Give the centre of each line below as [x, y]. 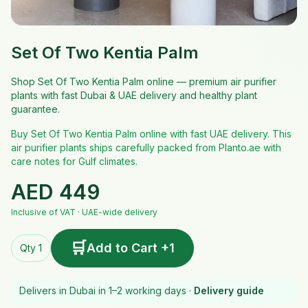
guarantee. [35, 109]
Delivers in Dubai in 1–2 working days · [105, 290]
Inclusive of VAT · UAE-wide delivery [84, 212]
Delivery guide [229, 290]
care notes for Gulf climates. [74, 161]
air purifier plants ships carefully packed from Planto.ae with [146, 147]
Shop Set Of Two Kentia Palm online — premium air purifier [144, 81]
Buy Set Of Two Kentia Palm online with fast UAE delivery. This [151, 134]
